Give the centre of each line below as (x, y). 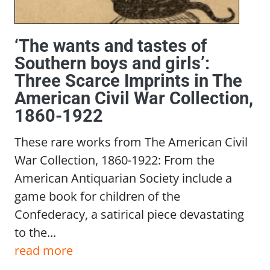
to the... (35, 232)
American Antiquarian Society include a (123, 178)
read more (44, 250)
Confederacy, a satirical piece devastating (129, 214)
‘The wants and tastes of (111, 46)
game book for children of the (97, 196)
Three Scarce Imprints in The (128, 81)
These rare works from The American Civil (131, 142)
